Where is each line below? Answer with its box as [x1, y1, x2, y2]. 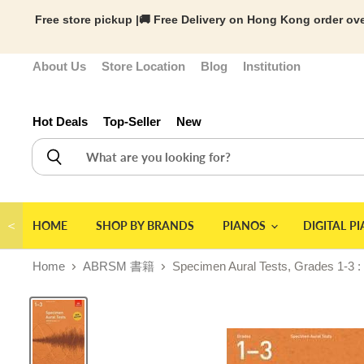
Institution [243, 59, 301, 73]
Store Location [102, 59, 185, 73]
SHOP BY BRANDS [95, 219, 195, 232]
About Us [32, 59, 86, 73]
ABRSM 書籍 [83, 259, 154, 273]
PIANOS [222, 219, 269, 232]
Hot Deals [32, 115, 88, 128]
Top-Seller [103, 115, 161, 128]
